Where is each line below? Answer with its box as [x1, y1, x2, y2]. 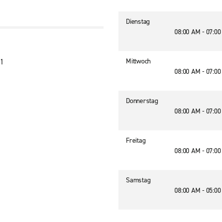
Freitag [126, 136, 146, 145]
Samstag [126, 175, 151, 185]
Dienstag [126, 17, 150, 26]
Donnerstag [126, 96, 158, 106]
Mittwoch [126, 56, 151, 66]
